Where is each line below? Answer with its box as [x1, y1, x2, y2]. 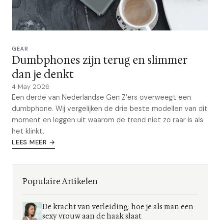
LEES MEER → [12, 138, 55, 146]
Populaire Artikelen [23, 176, 98, 187]
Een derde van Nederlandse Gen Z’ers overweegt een [12, 93, 191, 102]
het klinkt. [12, 127, 44, 136]
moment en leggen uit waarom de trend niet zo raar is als [12, 115, 203, 124]
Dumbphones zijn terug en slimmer [12, 53, 187, 67]
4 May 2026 [12, 82, 50, 91]
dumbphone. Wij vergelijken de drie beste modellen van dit [12, 104, 208, 113]
